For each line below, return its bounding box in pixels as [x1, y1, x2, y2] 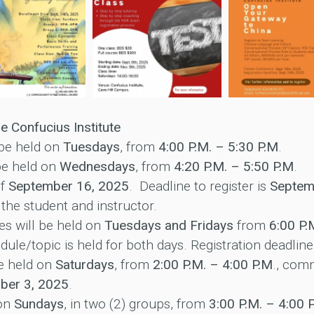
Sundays [13, 296, 64, 313]
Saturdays [55, 257, 114, 273]
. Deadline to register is [128, 178, 270, 195]
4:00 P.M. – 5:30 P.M [158, 139, 278, 156]
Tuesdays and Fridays [104, 217, 233, 234]
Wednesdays [59, 158, 135, 175]
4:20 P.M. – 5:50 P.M [173, 158, 294, 175]
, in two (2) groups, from [63, 296, 209, 313]
